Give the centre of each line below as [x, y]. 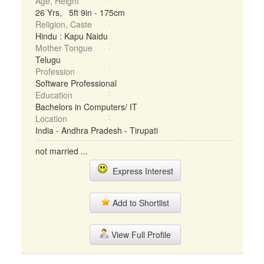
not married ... [62, 151]
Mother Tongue [64, 48]
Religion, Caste [64, 24]
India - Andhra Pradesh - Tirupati [97, 130]
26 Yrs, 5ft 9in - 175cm [80, 12]
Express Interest [140, 171]
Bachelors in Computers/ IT [86, 107]
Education [54, 95]
